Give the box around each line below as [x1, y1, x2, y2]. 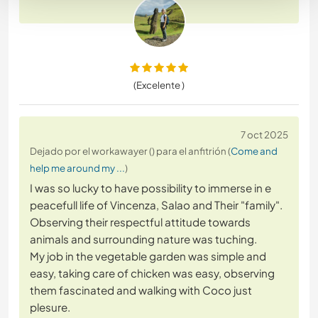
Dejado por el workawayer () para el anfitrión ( [30, 144, 231, 157]
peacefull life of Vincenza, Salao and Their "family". [30, 197, 283, 212]
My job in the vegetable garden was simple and [30, 248, 266, 263]
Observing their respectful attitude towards [30, 214, 251, 229]
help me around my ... [30, 161, 125, 174]
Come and [231, 144, 278, 157]
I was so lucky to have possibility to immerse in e [30, 180, 271, 194]
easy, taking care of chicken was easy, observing [30, 265, 275, 280]
